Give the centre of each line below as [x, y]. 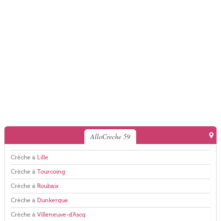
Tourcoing [51, 172]
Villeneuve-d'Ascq [61, 215]
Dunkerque [52, 200]
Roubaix [48, 186]
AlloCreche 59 [110, 136]
